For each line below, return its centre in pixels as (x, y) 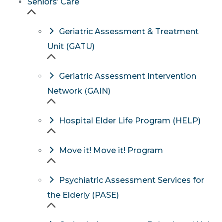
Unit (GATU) (71, 47)
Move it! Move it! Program (111, 151)
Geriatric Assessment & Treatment (129, 32)
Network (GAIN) (79, 91)
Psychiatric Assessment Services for (131, 180)
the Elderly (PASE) (83, 195)
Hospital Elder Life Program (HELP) (130, 121)
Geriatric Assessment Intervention (127, 76)
